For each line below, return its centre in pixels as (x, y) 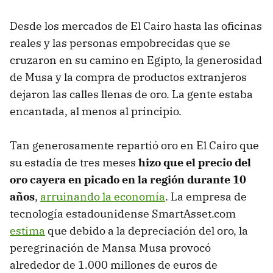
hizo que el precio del (195, 163)
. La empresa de (206, 197)
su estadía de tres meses (74, 163)
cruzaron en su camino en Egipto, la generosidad (136, 60)
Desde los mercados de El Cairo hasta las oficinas (136, 26)
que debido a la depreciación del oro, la (147, 231)
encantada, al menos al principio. (96, 112)
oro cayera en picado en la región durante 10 (128, 180)
